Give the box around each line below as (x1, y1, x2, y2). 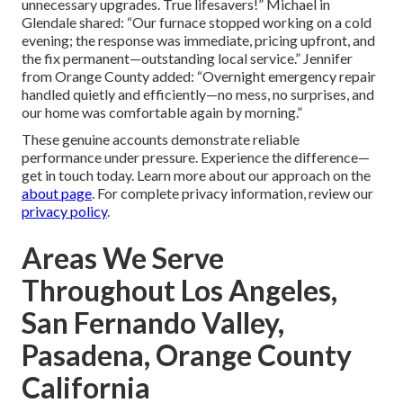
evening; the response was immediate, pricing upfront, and (22, 31, 375, 49)
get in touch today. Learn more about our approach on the (22, 166, 371, 184)
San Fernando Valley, (22, 305, 284, 341)
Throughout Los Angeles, (22, 273, 337, 309)
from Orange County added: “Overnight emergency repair (22, 67, 376, 85)
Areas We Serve (22, 240, 224, 276)
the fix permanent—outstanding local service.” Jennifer (22, 49, 353, 67)
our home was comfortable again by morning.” (22, 103, 302, 121)
